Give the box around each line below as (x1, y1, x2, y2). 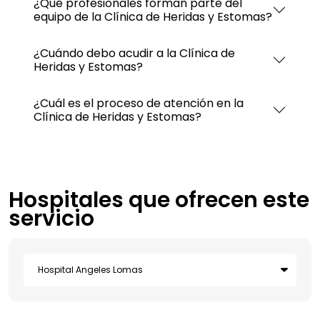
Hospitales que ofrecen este (9, 184, 309, 215)
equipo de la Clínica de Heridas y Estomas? (34, 8, 272, 25)
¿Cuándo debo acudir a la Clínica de (34, 44, 235, 61)
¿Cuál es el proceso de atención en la (34, 94, 244, 111)
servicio (9, 203, 94, 234)
